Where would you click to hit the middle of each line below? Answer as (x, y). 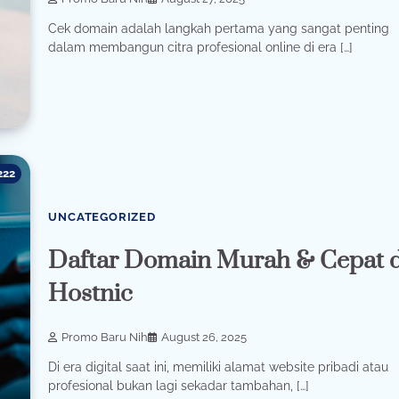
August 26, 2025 (204, 338)
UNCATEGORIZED (102, 217)
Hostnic (91, 294)
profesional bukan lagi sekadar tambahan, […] (179, 386)
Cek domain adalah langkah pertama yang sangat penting (219, 28)
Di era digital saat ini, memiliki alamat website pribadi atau (219, 367)
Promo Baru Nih (105, 338)
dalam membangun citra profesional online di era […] (201, 47)
